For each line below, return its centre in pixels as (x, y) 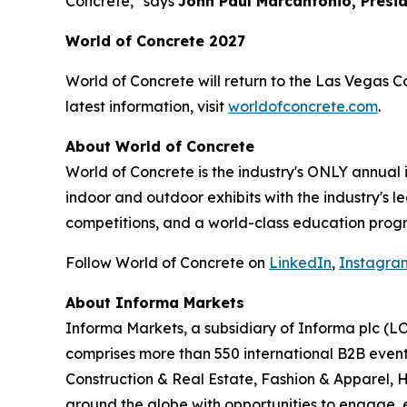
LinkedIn (300, 263)
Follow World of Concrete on (167, 263)
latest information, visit (147, 107)
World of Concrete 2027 (155, 41)
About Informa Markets (155, 303)
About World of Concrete (160, 147)
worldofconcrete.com (303, 107)
